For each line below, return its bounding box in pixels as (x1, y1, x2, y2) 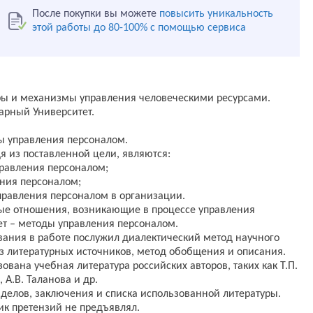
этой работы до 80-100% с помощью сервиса (32, 22, 246, 34)
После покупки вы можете (32, 8, 159, 20)
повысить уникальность (159, 8, 273, 20)
